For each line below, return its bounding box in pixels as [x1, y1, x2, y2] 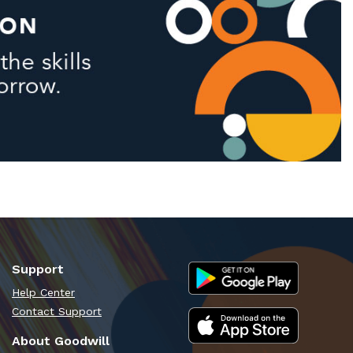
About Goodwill [12, 333, 110, 348]
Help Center [12, 285, 75, 299]
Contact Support [12, 304, 102, 318]
